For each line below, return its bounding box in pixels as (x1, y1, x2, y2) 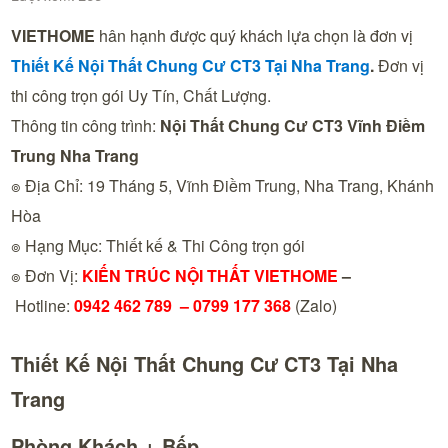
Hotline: (15, 294, 75, 317)
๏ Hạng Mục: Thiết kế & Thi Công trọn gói (11, 234, 306, 257)
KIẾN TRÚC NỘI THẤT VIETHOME (82, 264, 339, 287)
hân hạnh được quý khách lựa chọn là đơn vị (95, 24, 414, 47)
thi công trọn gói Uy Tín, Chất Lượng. (11, 84, 272, 107)
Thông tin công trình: (11, 114, 157, 137)
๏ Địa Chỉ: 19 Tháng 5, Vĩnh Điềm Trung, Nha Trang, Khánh (11, 174, 435, 197)
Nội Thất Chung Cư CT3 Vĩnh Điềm (156, 114, 426, 137)
